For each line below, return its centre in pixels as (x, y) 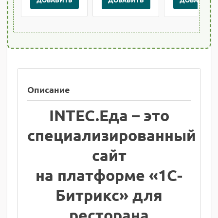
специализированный (112, 135)
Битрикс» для (109, 195)
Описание (49, 89)
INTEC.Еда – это (109, 115)
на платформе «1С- (109, 175)
